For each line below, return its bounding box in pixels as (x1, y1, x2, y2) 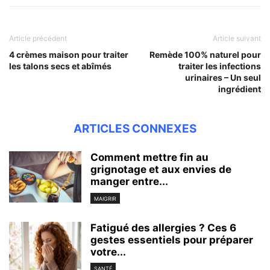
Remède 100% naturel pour (149, 49, 261, 60)
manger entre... (90, 175, 168, 188)
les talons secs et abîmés (9, 61, 111, 72)
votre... (90, 245, 126, 258)
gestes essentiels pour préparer (90, 233, 253, 246)
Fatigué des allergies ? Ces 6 (90, 221, 236, 234)
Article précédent (9, 34, 67, 43)
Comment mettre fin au (90, 151, 209, 164)
